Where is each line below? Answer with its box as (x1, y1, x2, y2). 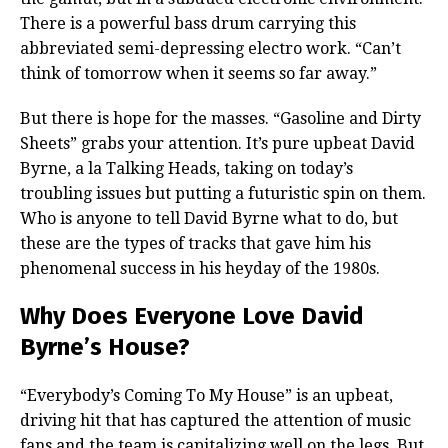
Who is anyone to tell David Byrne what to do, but (20, 208, 398, 228)
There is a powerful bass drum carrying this (20, 13, 356, 33)
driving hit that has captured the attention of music (20, 410, 411, 430)
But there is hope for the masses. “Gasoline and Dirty (20, 108, 421, 128)
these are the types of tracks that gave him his (20, 233, 371, 253)
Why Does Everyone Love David (20, 301, 364, 330)
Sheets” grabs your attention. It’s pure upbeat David (20, 133, 415, 153)
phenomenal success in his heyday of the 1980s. (20, 258, 380, 278)
